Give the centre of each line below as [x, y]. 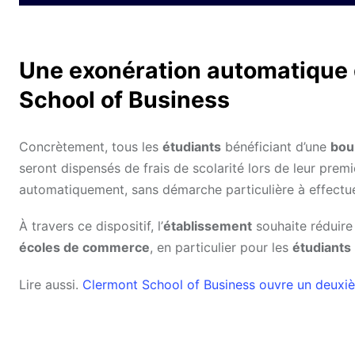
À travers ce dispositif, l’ [91, 226]
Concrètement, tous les [91, 147]
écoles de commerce [84, 248]
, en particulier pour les [221, 248]
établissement [208, 226]
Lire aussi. [51, 284]
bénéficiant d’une [276, 147]
